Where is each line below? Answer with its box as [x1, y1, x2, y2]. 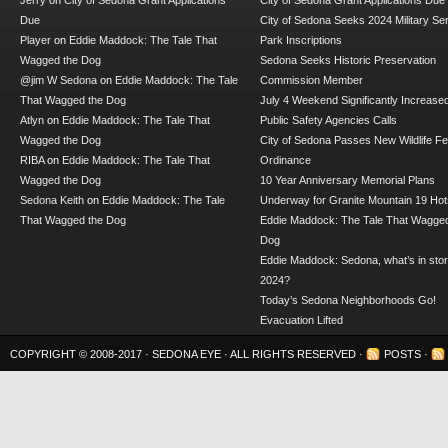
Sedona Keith [20, 194, 84, 207]
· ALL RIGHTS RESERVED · [224, 348, 366, 361]
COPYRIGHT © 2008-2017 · [10, 348, 152, 361]
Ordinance [260, 154, 311, 167]
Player [20, 34, 51, 47]
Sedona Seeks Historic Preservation [260, 54, 436, 67]
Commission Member [260, 74, 363, 87]
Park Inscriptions [260, 34, 342, 47]
